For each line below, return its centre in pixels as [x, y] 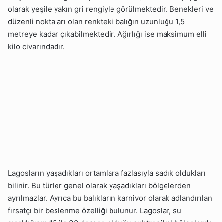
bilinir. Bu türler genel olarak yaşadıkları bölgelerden [99, 186]
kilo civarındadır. [36, 46]
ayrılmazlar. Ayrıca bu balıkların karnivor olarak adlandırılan [110, 198]
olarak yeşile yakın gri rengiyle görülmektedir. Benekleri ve [111, 9]
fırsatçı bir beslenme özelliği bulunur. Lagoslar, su [95, 210]
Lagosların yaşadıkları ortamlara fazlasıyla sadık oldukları [107, 173]
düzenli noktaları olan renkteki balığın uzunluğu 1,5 [96, 22]
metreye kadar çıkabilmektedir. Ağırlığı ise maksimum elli [107, 34]
